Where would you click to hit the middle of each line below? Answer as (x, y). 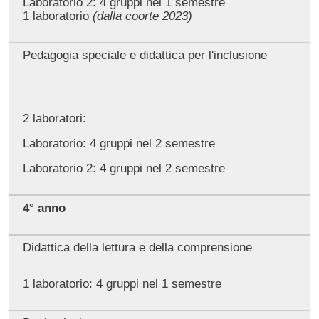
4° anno (44, 208)
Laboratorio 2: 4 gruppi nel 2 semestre (124, 168)
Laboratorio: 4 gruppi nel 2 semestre (119, 143)
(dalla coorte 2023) (142, 16)
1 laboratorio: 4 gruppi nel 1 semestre (122, 283)
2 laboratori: (56, 118)
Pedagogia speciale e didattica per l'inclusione (145, 56)
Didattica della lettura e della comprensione (137, 248)
